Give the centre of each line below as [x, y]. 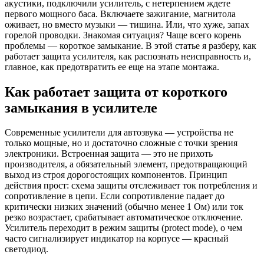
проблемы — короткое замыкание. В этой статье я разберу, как [131, 45]
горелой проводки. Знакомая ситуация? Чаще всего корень [123, 35]
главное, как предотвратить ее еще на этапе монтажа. [112, 67]
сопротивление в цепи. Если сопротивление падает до [115, 196]
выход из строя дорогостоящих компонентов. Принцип [116, 175]
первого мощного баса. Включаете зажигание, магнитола [120, 14]
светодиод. [27, 249]
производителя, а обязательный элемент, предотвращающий [126, 164]
